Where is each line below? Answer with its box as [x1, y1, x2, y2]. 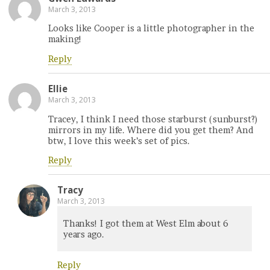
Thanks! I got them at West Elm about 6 [63, 218, 228, 229]
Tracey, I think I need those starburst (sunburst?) [48, 113, 258, 125]
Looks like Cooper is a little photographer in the [48, 23, 254, 34]
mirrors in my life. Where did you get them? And [48, 124, 254, 136]
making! [48, 34, 82, 45]
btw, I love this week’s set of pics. [48, 135, 190, 146]
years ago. [63, 228, 104, 240]
